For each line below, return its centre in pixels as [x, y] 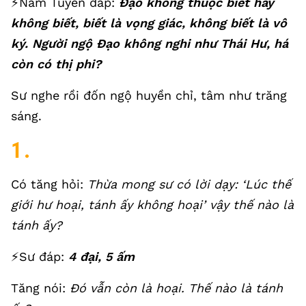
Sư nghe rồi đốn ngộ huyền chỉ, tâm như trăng [149, 95]
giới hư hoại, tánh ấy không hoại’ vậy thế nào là [152, 205]
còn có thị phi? [56, 64]
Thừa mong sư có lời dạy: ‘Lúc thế [189, 184]
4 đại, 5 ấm [101, 256]
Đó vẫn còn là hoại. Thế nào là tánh [176, 288]
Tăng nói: [40, 288]
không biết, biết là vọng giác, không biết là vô [149, 23]
